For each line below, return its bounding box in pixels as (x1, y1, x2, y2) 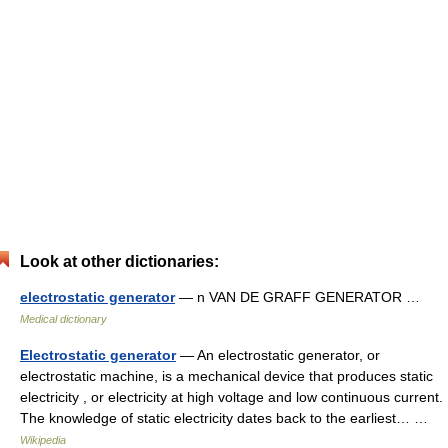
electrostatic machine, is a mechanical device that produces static (20, 368, 433, 384)
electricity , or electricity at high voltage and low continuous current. (20, 389, 443, 405)
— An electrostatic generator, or (176, 347, 380, 363)
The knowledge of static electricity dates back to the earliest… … (20, 410, 436, 426)
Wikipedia (20, 434, 66, 446)
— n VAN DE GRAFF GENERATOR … (175, 289, 428, 305)
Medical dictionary (20, 313, 107, 325)
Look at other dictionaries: (20, 253, 219, 270)
